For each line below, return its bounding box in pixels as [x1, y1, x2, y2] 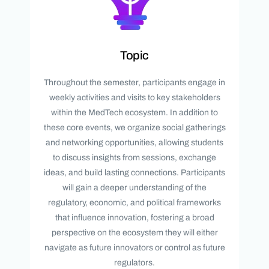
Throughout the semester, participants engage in [44, 78, 225, 88]
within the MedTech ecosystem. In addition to [51, 108, 218, 118]
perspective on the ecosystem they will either [51, 228, 218, 238]
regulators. [114, 258, 155, 268]
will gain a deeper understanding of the [62, 183, 207, 193]
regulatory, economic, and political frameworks [48, 198, 221, 208]
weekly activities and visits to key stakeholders [49, 93, 220, 103]
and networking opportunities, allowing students [46, 138, 223, 148]
